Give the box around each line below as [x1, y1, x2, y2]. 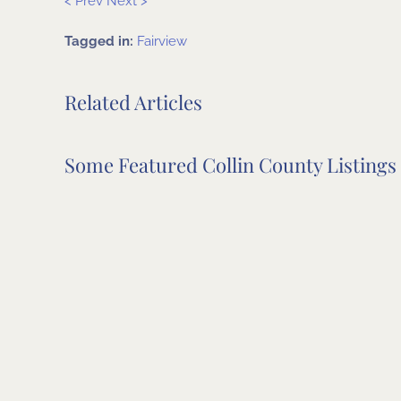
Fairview [137, 33, 187, 49]
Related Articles [64, 89, 202, 115]
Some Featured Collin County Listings [64, 151, 397, 178]
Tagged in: [64, 33, 137, 49]
